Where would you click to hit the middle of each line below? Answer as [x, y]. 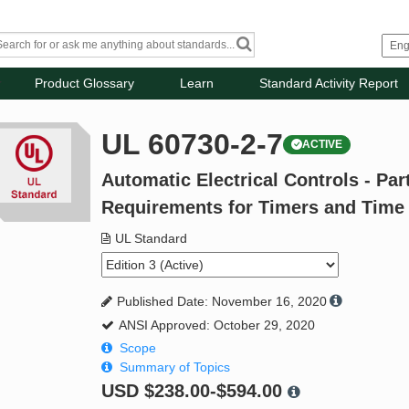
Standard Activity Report [329, 84]
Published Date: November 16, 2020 [222, 302]
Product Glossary [85, 84]
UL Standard [152, 239]
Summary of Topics [175, 367]
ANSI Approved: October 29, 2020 [217, 325]
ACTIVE [323, 145]
